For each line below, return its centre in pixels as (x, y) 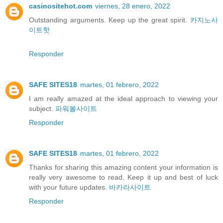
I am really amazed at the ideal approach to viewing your (123, 98)
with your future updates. (69, 187)
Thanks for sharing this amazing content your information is (123, 167)
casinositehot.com (60, 6)
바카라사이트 (130, 187)
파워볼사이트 (76, 108)
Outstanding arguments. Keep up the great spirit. (110, 20)
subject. (42, 108)
